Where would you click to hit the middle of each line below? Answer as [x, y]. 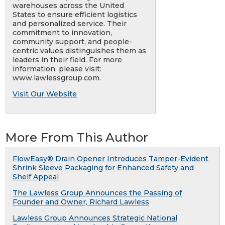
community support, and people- [72, 42]
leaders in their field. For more [67, 60]
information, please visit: [57, 69]
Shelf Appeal [36, 177]
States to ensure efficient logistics [75, 15]
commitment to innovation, [62, 33]
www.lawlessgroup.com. [57, 78]
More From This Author [77, 138]
